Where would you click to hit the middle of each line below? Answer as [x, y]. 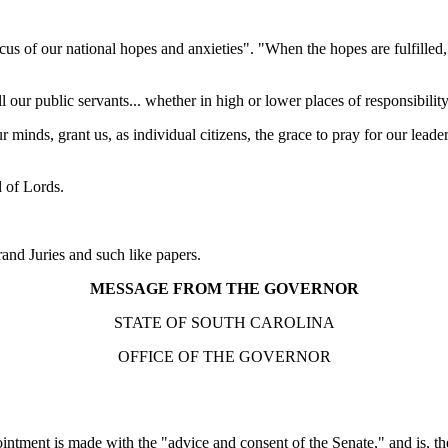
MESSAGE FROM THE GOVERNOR [224, 288]
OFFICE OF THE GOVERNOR [224, 356]
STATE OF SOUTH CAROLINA [224, 322]
